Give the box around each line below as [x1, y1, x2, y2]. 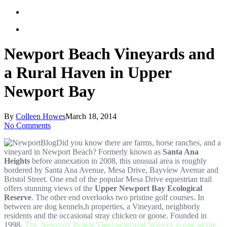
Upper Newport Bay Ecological [95, 183, 202, 193]
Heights [4, 156, 30, 165]
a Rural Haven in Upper [4, 63, 171, 82]
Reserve [4, 193, 31, 202]
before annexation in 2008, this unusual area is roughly [30, 156, 207, 165]
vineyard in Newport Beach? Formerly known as [4, 147, 163, 156]
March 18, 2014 [65, 111, 117, 121]
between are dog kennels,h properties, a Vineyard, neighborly [4, 202, 200, 211]
